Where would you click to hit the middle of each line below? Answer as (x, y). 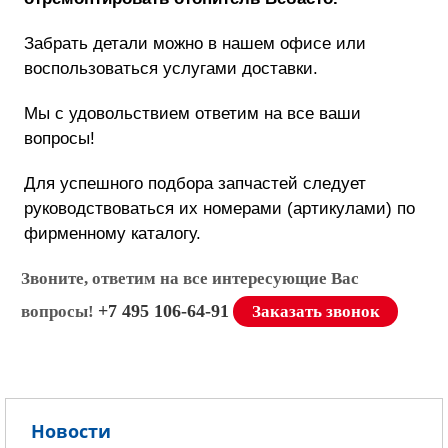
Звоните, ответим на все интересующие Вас (190, 278)
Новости (71, 431)
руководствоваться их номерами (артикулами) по (219, 208)
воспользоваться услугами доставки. (171, 68)
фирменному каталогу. (112, 233)
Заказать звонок (315, 311)
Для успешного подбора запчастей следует (195, 183)
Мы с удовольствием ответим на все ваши (192, 113)
